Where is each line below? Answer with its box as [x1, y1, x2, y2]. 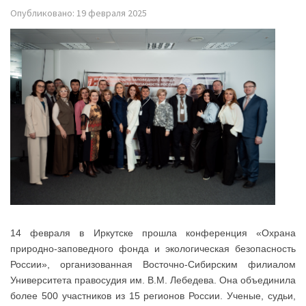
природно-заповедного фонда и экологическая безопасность [10, 243, 296, 255]
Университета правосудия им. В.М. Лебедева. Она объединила [10, 275, 296, 286]
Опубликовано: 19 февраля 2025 [10, 6, 147, 19]
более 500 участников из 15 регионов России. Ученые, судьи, [10, 290, 296, 302]
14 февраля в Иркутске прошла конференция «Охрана [10, 227, 296, 239]
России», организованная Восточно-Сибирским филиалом [10, 259, 296, 270]
